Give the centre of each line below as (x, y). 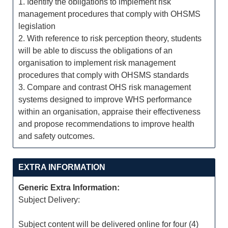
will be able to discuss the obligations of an (95, 51)
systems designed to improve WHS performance (105, 99)
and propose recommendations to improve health (106, 124)
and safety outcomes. (56, 136)
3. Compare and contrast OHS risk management (105, 87)
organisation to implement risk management (97, 63)
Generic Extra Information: (69, 188)
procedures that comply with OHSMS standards (104, 75)
